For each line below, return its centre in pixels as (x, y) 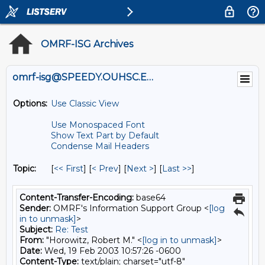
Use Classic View (85, 104)
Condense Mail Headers (100, 146)
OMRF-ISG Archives (87, 44)
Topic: (25, 169)
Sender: (35, 208)
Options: (30, 104)
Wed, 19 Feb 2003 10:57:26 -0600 (112, 251)
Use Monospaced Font (98, 125)
